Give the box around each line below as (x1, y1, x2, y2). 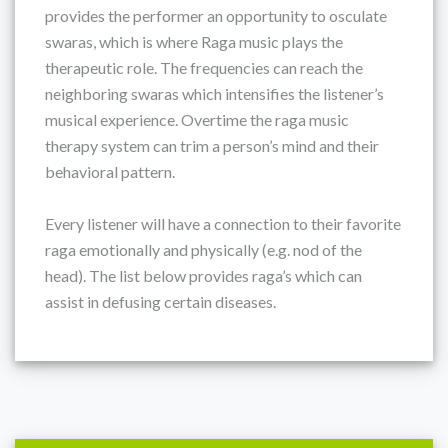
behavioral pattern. (45, 162, 175, 181)
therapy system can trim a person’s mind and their (45, 136, 379, 155)
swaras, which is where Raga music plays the (45, 32, 343, 51)
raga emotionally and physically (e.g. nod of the (45, 240, 362, 259)
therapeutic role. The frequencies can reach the (45, 58, 363, 77)
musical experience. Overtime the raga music (45, 110, 349, 129)
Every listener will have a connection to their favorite (45, 214, 401, 233)
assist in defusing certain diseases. (45, 292, 276, 311)
